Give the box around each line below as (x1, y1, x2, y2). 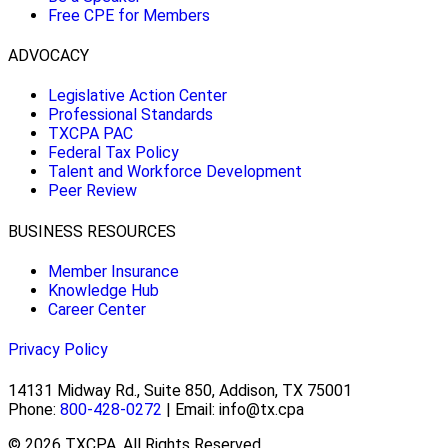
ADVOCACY (8, 46, 89, 66)
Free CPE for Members (48, 5, 210, 25)
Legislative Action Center (48, 86, 227, 106)
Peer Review (48, 181, 137, 201)
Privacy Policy (8, 340, 108, 360)
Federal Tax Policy (48, 143, 179, 163)
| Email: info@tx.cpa (162, 399, 304, 419)
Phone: (8, 399, 60, 419)
